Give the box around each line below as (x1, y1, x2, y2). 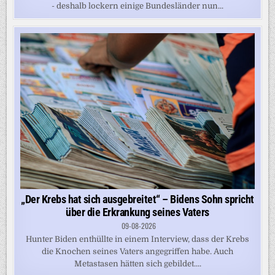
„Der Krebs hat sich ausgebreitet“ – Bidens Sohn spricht (21, 193, 254, 206)
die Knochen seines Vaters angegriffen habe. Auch (42, 247, 233, 257)
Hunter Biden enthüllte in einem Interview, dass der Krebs (26, 234, 249, 244)
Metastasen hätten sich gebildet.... (74, 259, 201, 269)
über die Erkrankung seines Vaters (66, 206, 209, 219)
